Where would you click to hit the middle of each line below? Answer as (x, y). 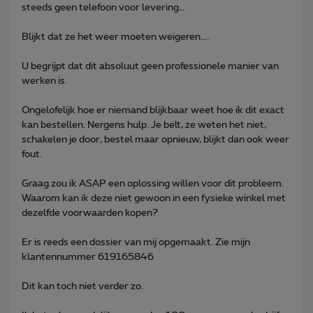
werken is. (44, 81)
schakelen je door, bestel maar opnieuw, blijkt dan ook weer (155, 139)
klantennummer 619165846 (88, 257)
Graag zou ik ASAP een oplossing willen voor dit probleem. (153, 183)
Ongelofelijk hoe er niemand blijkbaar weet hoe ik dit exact (153, 110)
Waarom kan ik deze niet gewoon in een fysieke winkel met (154, 198)
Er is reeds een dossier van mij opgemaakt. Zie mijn (136, 242)
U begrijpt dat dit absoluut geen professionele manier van (150, 66)
